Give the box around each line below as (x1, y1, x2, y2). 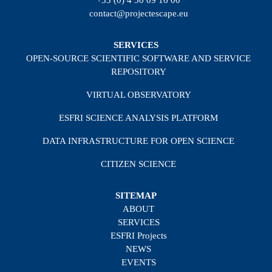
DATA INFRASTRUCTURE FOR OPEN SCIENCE (42, 136, 234, 146)
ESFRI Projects (110, 231, 167, 241)
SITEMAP (115, 191, 157, 201)
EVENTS (121, 257, 156, 268)
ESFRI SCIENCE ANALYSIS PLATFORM (59, 113, 218, 123)
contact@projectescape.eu (89, 8, 188, 19)
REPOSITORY (110, 67, 166, 77)
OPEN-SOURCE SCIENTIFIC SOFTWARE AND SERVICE (26, 53, 251, 64)
